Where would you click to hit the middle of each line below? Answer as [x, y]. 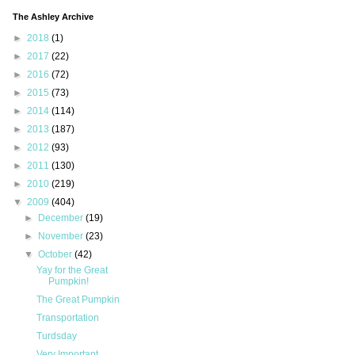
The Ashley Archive [53, 17]
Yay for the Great [72, 271]
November [62, 237]
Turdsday [56, 336]
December [62, 218]
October [57, 255]
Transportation [67, 318]
